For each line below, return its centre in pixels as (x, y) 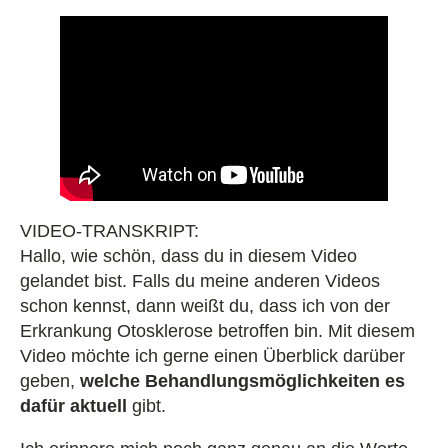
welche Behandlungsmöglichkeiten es (242, 380)
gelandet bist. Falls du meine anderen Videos (200, 280)
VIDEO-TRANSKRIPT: (109, 230)
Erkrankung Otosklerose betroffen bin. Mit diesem (217, 330)
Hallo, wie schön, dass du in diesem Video (188, 255)
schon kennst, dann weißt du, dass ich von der (205, 305)
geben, (50, 380)
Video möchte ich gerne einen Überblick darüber (212, 355)
